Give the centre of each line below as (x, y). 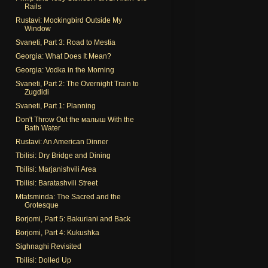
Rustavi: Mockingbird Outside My (68, 20)
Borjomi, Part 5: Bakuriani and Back (73, 219)
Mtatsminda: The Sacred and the (68, 197)
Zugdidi (36, 92)
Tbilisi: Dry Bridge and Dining (63, 155)
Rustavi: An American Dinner (62, 141)
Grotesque (41, 205)
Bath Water (42, 128)
